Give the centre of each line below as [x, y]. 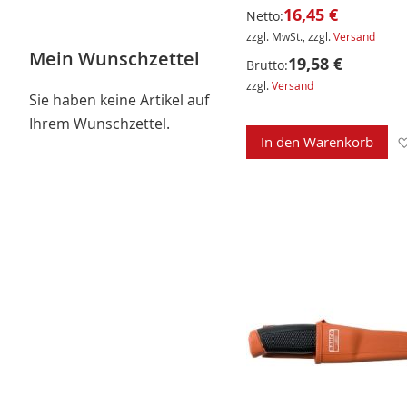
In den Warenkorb [317, 142]
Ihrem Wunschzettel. [99, 123]
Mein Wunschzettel [114, 58]
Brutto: [267, 65]
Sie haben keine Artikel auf [119, 99]
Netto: [264, 16]
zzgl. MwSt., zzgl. [289, 37]
